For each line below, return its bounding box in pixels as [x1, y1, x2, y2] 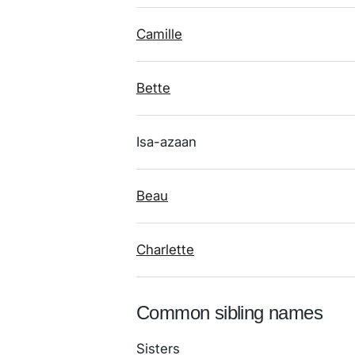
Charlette [136, 242, 194, 258]
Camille [136, 26, 182, 42]
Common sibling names [136, 302, 323, 323]
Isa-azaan [136, 134, 197, 150]
